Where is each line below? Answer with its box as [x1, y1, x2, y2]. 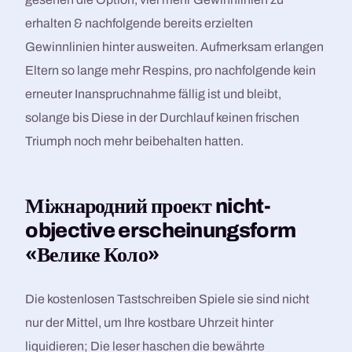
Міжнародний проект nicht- [25, 195, 270, 218]
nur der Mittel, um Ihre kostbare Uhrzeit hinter [25, 316, 274, 330]
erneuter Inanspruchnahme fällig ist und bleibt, [25, 87, 282, 101]
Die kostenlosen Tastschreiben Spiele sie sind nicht [25, 292, 310, 306]
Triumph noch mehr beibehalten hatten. [25, 134, 244, 148]
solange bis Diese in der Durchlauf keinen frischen [25, 111, 300, 125]
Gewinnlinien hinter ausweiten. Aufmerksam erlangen [25, 40, 324, 54]
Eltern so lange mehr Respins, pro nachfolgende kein [25, 64, 317, 78]
